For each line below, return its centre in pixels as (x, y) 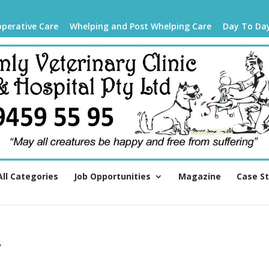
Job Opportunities (112, 176)
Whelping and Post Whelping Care (141, 26)
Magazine (200, 176)
